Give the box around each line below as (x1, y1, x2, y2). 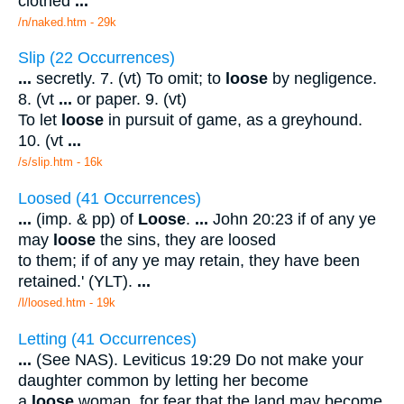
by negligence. (268, 69, 377, 88)
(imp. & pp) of (32, 209, 138, 228)
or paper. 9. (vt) (72, 90, 187, 109)
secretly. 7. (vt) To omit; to (32, 69, 225, 88)
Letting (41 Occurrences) (18, 329, 197, 348)
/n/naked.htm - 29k (18, 14, 116, 29)
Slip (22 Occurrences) (18, 49, 175, 68)
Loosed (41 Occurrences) (18, 188, 201, 207)
